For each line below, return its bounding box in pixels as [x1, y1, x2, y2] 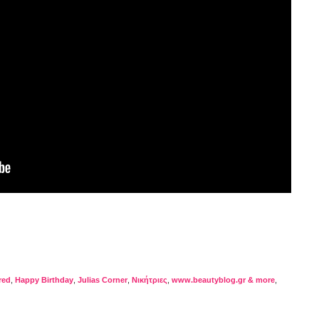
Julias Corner [78, 275, 127, 284]
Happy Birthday [15, 275, 73, 284]
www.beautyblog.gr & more [172, 275, 275, 284]
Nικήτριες [132, 275, 167, 284]
